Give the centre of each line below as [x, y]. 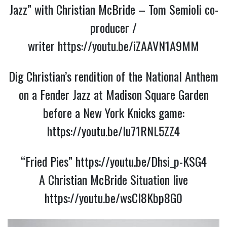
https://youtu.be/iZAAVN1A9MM [128, 45]
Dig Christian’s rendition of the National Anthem [113, 76]
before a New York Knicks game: [113, 112]
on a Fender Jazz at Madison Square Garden [113, 94]
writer [43, 45]
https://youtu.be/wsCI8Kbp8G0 [113, 197]
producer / [113, 27]
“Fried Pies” [48, 161]
